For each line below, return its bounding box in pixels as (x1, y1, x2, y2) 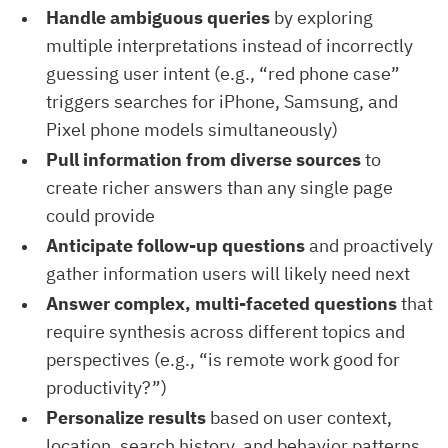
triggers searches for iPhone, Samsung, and (46, 90, 398, 114)
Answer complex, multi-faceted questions (46, 292, 397, 316)
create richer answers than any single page (46, 176, 393, 200)
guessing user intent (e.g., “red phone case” (46, 62, 400, 86)
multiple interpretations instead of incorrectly (46, 34, 413, 58)
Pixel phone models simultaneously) (46, 118, 338, 142)
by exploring (270, 6, 373, 30)
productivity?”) (46, 376, 167, 400)
